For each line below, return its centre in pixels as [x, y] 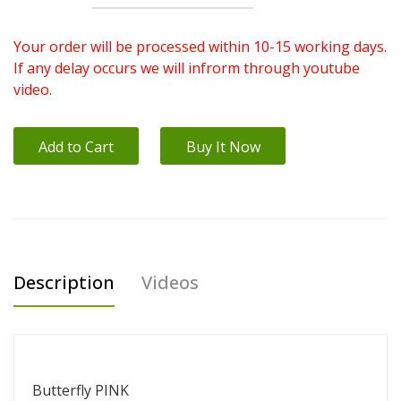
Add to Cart [76, 146]
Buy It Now [223, 146]
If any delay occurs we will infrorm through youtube [187, 68]
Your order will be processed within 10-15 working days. [200, 46]
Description [64, 282]
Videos [170, 282]
